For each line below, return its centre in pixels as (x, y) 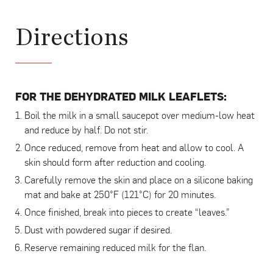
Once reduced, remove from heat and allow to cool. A (134, 148)
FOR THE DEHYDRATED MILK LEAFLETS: (121, 97)
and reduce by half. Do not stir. (86, 131)
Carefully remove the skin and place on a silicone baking (139, 181)
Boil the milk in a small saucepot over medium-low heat (140, 116)
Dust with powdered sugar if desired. (98, 231)
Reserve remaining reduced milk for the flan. (115, 248)
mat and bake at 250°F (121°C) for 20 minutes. (120, 195)
